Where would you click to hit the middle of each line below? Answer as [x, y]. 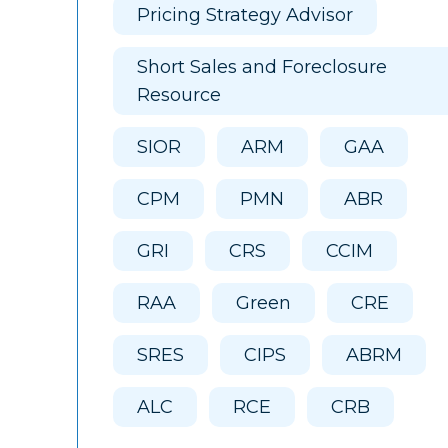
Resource [179, 95]
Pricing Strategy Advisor [245, 15]
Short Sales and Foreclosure [262, 67]
